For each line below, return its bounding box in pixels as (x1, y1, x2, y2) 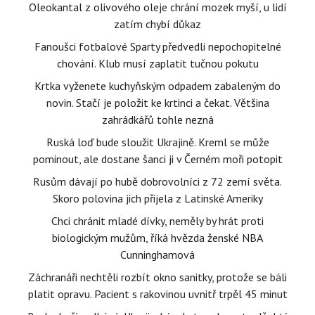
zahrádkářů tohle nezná (101, 112, 214, 127)
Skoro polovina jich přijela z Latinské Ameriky (52, 191, 263, 206)
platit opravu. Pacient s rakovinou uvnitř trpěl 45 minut (27, 287, 288, 302)
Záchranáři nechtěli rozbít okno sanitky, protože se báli (28, 270, 287, 285)
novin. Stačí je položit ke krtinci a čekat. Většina (46, 96, 269, 110)
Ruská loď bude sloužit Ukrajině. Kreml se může (46, 135, 269, 150)
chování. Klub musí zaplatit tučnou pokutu (56, 56, 259, 71)
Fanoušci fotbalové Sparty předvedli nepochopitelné (34, 39, 281, 54)
